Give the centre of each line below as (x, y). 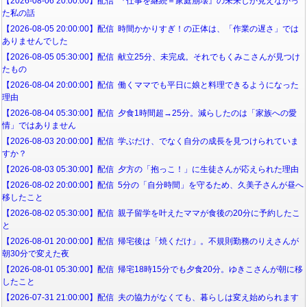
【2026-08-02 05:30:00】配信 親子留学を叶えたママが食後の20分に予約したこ (151, 213)
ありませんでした (35, 41)
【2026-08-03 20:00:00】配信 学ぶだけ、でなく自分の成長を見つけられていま (150, 141)
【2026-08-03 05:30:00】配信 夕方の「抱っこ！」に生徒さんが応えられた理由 (150, 169)
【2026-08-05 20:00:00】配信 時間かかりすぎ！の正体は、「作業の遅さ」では (150, 28)
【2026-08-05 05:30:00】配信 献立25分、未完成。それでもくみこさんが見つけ (151, 57)
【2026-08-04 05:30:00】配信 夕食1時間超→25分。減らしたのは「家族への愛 (149, 113)
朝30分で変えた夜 (36, 253)
